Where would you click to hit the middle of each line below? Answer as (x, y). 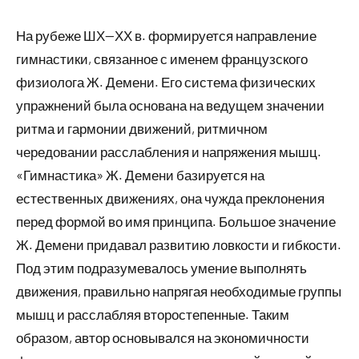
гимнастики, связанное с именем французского (162, 58)
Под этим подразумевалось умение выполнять (161, 267)
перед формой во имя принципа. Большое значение (176, 221)
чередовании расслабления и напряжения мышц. (169, 151)
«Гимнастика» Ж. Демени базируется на (140, 174)
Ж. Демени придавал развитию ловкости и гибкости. (179, 244)
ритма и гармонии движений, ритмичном (142, 128)
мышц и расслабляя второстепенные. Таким (153, 314)
